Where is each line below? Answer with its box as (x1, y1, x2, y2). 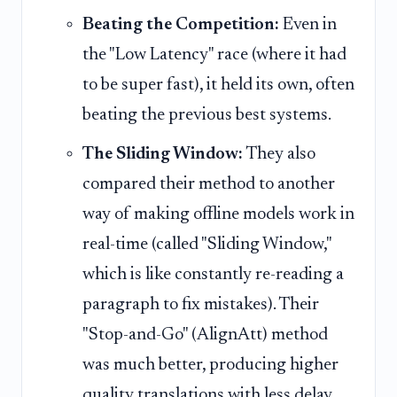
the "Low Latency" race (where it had (82, 46, 346, 65)
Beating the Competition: (82, 16, 279, 35)
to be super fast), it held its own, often (82, 76, 354, 95)
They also (243, 145, 315, 164)
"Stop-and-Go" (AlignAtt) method (82, 326, 328, 345)
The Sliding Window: (82, 145, 243, 164)
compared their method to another (82, 175, 335, 194)
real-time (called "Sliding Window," (82, 236, 331, 254)
